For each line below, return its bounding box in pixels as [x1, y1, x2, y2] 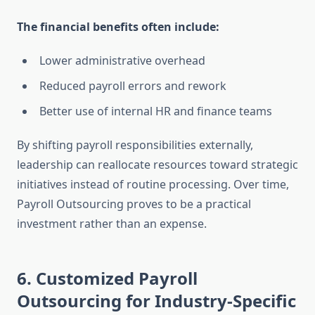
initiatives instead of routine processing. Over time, [17, 176, 289, 193]
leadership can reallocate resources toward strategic [17, 157, 298, 173]
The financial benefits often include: [17, 19, 219, 35]
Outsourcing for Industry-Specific [17, 289, 296, 313]
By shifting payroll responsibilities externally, [17, 137, 253, 153]
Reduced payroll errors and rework [39, 78, 226, 94]
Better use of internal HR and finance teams [39, 103, 272, 120]
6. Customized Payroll [17, 266, 198, 290]
